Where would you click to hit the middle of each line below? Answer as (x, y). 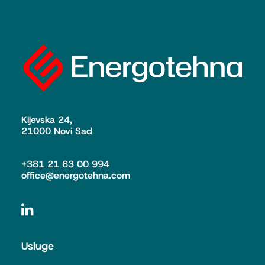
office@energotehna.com (76, 175)
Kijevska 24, (47, 120)
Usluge (38, 246)
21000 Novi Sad (57, 131)
